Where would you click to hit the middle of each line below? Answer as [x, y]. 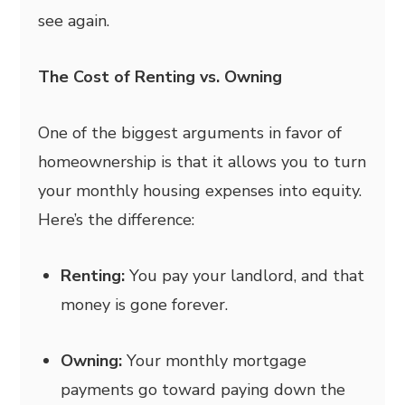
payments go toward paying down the [203, 389]
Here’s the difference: [117, 219]
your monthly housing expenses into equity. [200, 190]
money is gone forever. [145, 304]
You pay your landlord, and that [245, 275]
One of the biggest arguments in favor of [190, 132]
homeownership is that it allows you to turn [202, 161]
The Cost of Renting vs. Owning [160, 76]
